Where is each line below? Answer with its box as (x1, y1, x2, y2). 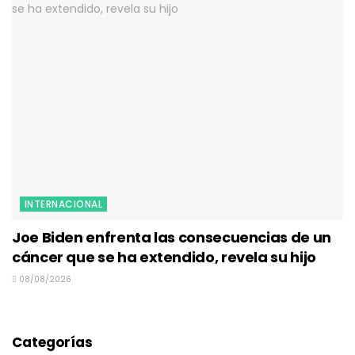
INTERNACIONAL (25, 197, 103, 212)
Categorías (12, 333, 93, 353)
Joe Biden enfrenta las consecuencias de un (12, 227, 331, 248)
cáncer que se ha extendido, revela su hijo (12, 247, 316, 268)
